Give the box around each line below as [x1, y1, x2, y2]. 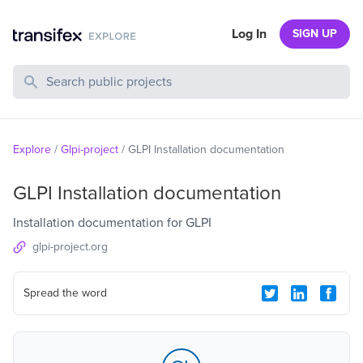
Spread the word [23, 286, 107, 300]
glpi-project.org [32, 240, 108, 254]
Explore [13, 143, 51, 156]
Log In [232, 26, 267, 42]
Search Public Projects [12, 66, 138, 82]
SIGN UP [293, 27, 337, 41]
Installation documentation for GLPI [13, 215, 211, 231]
